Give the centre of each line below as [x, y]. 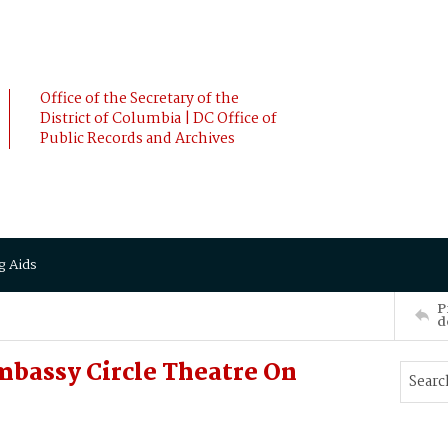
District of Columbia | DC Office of [158, 119]
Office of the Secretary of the [139, 99]
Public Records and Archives [137, 139]
